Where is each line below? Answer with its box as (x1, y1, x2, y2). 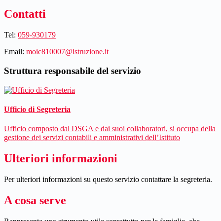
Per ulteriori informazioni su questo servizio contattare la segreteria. (4, 175, 212, 184)
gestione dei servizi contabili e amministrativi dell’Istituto (4, 133, 180, 142)
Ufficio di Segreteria (4, 105, 71, 114)
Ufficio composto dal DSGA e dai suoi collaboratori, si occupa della (4, 124, 216, 133)
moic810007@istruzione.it (26, 47, 109, 56)
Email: (4, 47, 24, 56)
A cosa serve (4, 194, 66, 207)
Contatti (4, 7, 46, 21)
